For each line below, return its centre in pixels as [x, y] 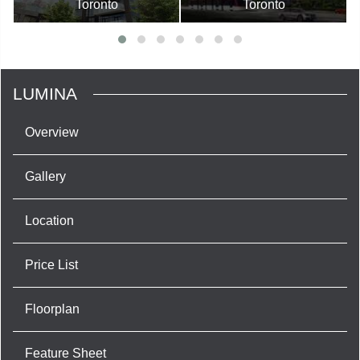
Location [49, 221]
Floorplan [52, 309]
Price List [51, 265]
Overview [52, 133]
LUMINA [45, 94]
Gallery [45, 177]
